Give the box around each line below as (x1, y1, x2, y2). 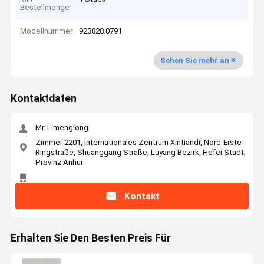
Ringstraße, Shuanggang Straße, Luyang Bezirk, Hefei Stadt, (35, 147, 246, 157)
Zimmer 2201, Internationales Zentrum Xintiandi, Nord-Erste (35, 137, 242, 147)
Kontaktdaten (10, 93, 77, 105)
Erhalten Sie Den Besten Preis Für (10, 232, 171, 245)
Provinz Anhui (35, 157, 82, 167)
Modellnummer (20, 27, 73, 36)
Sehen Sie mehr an (160, 55, 229, 65)
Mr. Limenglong (35, 123, 88, 133)
